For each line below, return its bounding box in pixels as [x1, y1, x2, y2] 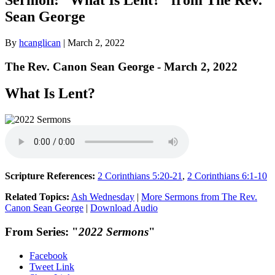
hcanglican [19, 37, 61, 48]
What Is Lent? [5, 85, 95, 102]
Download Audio [90, 203, 158, 214]
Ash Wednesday [71, 192, 134, 203]
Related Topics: [5, 192, 69, 203]
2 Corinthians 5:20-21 [98, 171, 182, 182]
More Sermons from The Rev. [141, 192, 257, 203]
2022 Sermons [79, 225, 149, 239]
